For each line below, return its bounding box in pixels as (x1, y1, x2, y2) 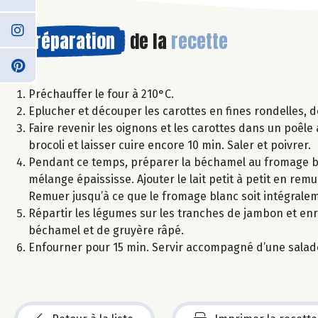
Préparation (25, 26, 115, 55)
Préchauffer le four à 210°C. (28, 87, 174, 101)
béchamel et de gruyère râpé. (28, 223, 184, 237)
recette (171, 26, 228, 55)
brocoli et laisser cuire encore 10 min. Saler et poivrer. (28, 138, 311, 152)
